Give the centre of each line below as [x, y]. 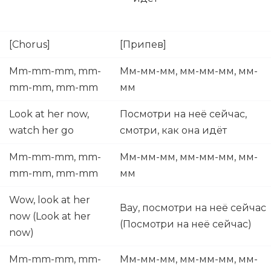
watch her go [41, 130]
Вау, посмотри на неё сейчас [193, 208]
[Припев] [144, 44]
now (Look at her [50, 216]
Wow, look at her [50, 200]
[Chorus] [30, 44]
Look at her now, [49, 114]
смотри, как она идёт [175, 130]
